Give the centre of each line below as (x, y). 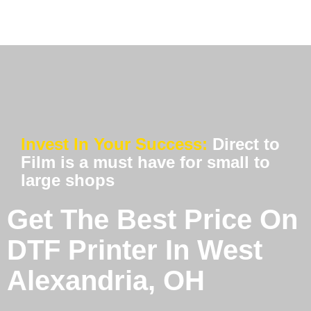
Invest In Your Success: (117, 144)
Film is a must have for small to (145, 162)
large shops (68, 180)
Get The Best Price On (152, 220)
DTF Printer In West (135, 250)
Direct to (246, 144)
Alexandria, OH (106, 281)
